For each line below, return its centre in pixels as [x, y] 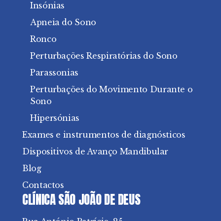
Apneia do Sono [63, 22]
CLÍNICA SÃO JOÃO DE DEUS [81, 199]
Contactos [43, 185]
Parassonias [55, 72]
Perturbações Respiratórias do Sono [104, 55]
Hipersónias [55, 118]
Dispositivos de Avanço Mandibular [95, 151]
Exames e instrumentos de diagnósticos [104, 134]
